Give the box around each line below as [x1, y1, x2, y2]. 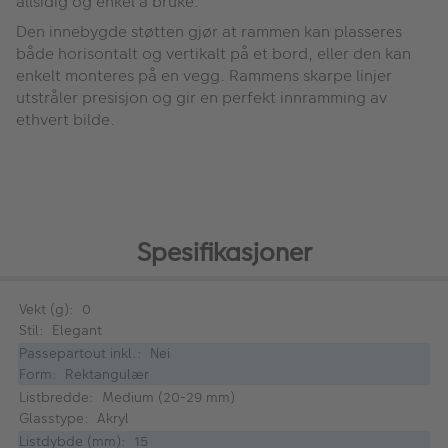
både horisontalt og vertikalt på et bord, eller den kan [16, 42, 411, 66]
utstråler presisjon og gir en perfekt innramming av [16, 86, 387, 110]
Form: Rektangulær [19, 364, 149, 385]
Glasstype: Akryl [19, 408, 129, 429]
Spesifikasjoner [136, 235, 312, 271]
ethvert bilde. [16, 108, 115, 132]
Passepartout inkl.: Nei [19, 343, 170, 364]
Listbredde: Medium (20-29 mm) [19, 387, 235, 408]
